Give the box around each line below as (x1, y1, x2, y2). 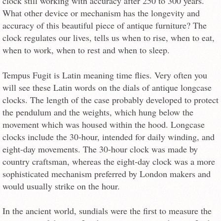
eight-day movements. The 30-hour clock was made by (2, 143, 198, 155)
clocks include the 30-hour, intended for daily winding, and (2, 130, 215, 143)
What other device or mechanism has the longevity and (2, 7, 200, 19)
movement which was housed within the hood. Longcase (2, 118, 205, 130)
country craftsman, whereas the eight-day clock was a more (2, 155, 215, 167)
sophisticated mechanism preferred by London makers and (2, 167, 211, 180)
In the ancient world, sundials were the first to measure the (2, 204, 212, 217)
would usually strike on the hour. (2, 180, 120, 192)
